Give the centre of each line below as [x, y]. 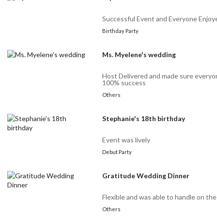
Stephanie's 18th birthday [144, 119]
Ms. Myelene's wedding [139, 55]
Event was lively [126, 140]
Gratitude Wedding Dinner [146, 176]
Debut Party [117, 152]
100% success [124, 83]
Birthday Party [121, 31]
